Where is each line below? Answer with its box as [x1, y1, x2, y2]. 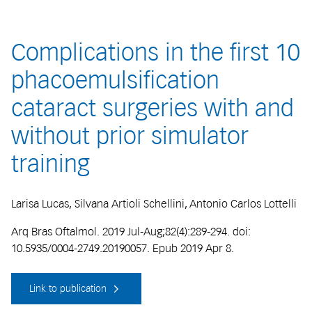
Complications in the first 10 [11, 38, 300, 67]
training [11, 150, 90, 178]
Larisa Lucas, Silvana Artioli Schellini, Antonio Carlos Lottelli [11, 196, 297, 210]
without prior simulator [11, 122, 249, 150]
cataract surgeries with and [11, 94, 294, 123]
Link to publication [29, 283, 109, 295]
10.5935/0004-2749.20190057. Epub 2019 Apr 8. [11, 241, 234, 255]
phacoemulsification [11, 66, 219, 95]
